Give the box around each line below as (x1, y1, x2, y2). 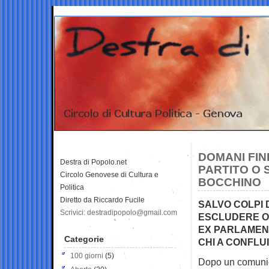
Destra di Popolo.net (60, 157, 127, 166)
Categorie (64, 234, 104, 244)
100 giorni (70, 251, 103, 260)
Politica (60, 183, 84, 192)
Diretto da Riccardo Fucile (60, 195, 145, 204)
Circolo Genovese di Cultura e (60, 170, 159, 179)
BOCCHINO (198, 175, 261, 189)
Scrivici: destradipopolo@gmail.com (60, 208, 177, 217)
